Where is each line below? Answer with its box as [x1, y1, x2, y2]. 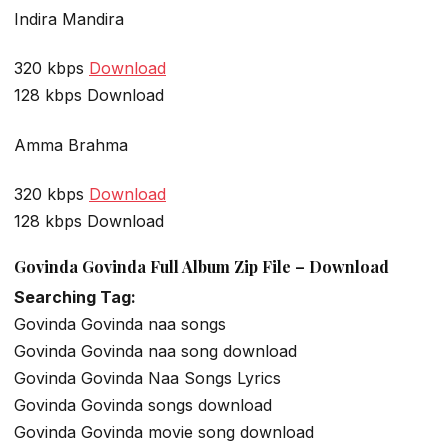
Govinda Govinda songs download [14, 395, 272, 416]
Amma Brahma [14, 134, 128, 155]
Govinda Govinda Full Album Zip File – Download [14, 256, 389, 278]
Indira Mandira [14, 8, 124, 29]
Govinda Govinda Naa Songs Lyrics [14, 368, 281, 389]
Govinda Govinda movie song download [14, 422, 314, 443]
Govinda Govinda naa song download [14, 341, 297, 362]
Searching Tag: [14, 287, 136, 308]
